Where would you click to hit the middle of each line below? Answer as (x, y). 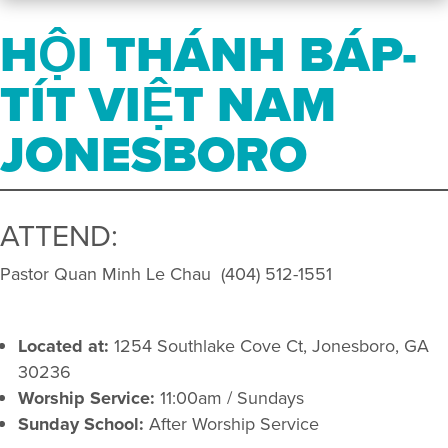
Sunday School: (81, 424)
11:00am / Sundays (229, 398)
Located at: (63, 346)
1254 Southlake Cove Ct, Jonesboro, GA (269, 346)
